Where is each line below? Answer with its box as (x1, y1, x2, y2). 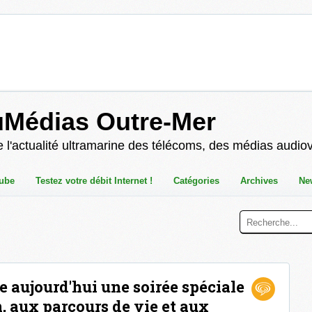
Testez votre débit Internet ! (36, 175, 153, 186)
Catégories (173, 175, 219, 186)
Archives (240, 175, 278, 186)
